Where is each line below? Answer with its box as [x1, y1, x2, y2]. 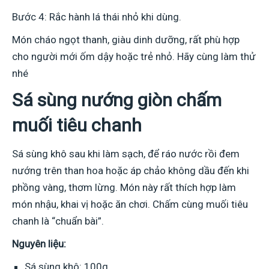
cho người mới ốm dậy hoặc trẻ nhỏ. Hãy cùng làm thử [12, 50, 256, 63]
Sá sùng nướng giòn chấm [12, 89, 222, 111]
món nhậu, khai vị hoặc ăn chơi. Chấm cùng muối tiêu [12, 198, 248, 211]
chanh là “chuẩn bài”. [12, 215, 104, 228]
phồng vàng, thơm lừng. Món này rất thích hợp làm [12, 181, 236, 194]
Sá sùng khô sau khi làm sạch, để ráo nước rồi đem [12, 148, 240, 160]
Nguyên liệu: [12, 238, 66, 250]
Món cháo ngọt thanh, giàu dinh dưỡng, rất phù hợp [12, 34, 240, 46]
